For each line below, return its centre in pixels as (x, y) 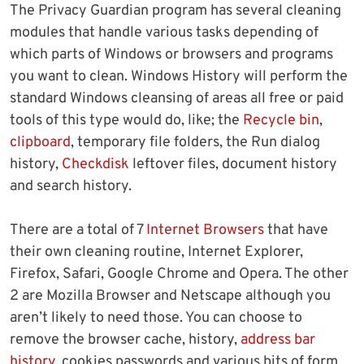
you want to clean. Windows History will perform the (179, 76)
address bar (278, 340)
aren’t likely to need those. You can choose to (156, 318)
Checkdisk (95, 164)
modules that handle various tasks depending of (164, 32)
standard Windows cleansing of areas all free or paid (177, 98)
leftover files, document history (233, 164)
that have (296, 230)
